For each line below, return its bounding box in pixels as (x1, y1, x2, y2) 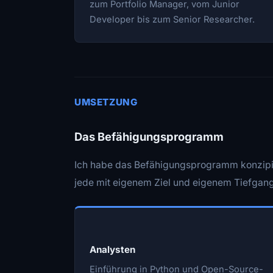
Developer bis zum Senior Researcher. (90, 13, 255, 25)
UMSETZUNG (74, 96, 138, 108)
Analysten (90, 243, 135, 255)
